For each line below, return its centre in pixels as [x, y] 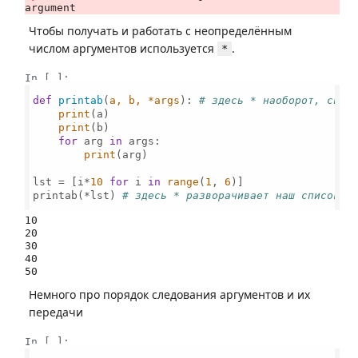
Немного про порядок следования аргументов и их [169, 294]
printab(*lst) [78, 195]
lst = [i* [62, 181]
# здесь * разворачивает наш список [231, 195]
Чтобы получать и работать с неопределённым [160, 31]
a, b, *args [145, 100]
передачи [56, 312]
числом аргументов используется [123, 48]
